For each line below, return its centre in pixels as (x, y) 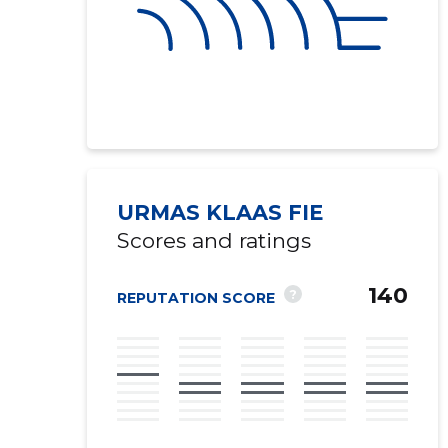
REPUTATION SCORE (195, 298)
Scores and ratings (213, 240)
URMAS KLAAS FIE (219, 212)
